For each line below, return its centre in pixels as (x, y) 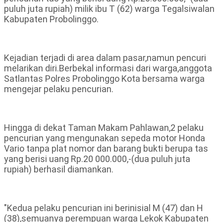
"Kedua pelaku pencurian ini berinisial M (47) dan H (104, 208)
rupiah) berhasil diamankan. (59, 169)
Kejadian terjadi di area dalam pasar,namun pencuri (105, 58)
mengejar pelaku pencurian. (59, 89)
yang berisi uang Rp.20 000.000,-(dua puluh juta (97, 159)
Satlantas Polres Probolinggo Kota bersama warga (104, 79)
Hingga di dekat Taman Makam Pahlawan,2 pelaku (104, 128)
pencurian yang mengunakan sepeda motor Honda (105, 138)
